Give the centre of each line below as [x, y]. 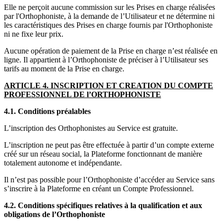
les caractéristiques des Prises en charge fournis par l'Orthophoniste [108, 25]
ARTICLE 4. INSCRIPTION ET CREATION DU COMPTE [109, 85]
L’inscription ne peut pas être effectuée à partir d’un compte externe [109, 145]
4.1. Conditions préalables [48, 111]
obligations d [25, 214]
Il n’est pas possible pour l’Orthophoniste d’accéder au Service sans [109, 179]
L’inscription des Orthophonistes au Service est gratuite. [92, 128]
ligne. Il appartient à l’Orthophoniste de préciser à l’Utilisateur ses [106, 59]
